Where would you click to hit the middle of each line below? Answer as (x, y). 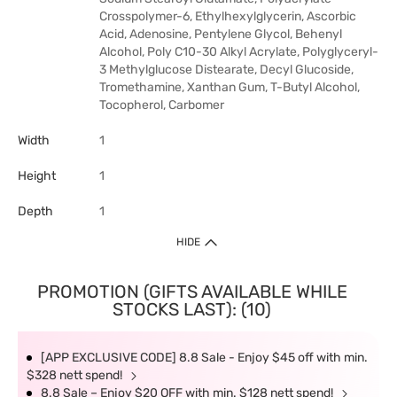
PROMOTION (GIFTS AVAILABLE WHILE (192, 292)
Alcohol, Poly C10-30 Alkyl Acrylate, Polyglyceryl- (239, 52)
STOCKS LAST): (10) (192, 309)
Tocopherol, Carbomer (162, 105)
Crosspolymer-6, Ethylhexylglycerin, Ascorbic (228, 16)
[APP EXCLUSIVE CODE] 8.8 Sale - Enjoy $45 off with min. (204, 358)
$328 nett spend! (76, 375)
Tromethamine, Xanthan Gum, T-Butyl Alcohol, (230, 87)
